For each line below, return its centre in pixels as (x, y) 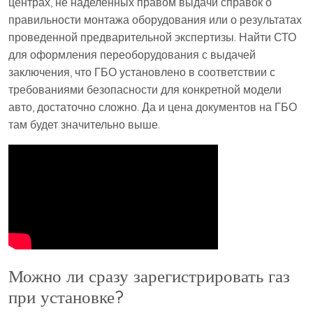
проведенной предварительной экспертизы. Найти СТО (152, 37)
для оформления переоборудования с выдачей (132, 55)
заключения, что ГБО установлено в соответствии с (142, 72)
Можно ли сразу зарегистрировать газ (149, 276)
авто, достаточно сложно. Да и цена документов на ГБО (153, 107)
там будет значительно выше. (84, 125)
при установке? (66, 297)
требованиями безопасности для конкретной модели (145, 90)
